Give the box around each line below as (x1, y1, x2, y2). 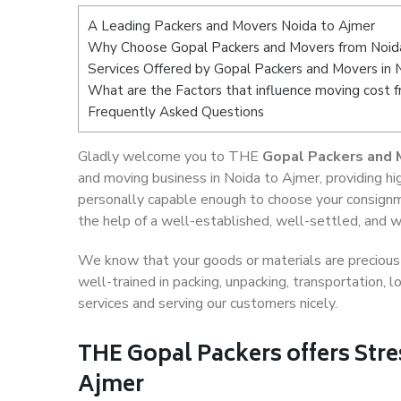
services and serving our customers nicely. (78, 294, 337, 314)
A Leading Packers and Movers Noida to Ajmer (88, 17, 375, 35)
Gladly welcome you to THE (78, 147, 262, 167)
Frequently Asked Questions (88, 103, 264, 121)
